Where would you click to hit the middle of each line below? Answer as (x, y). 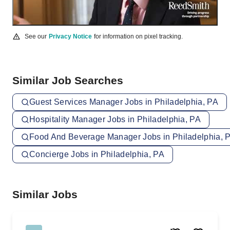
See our (36, 36)
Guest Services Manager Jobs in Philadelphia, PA (124, 102)
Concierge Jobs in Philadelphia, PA (97, 154)
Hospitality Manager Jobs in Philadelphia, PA (115, 119)
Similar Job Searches (68, 80)
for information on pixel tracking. (138, 36)
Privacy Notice (70, 36)
